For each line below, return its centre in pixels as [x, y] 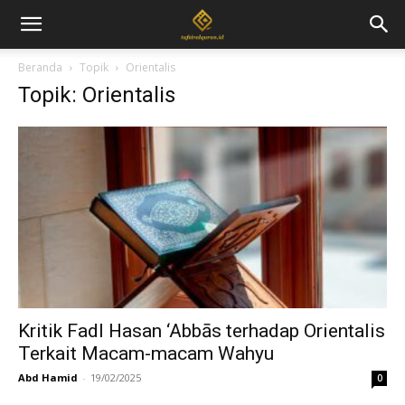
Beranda [40, 67]
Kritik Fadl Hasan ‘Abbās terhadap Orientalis [202, 331]
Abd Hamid [48, 378]
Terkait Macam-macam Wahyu [146, 354]
